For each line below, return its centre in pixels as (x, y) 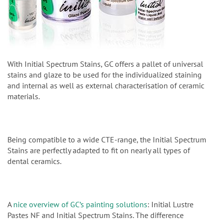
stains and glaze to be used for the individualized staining (105, 75)
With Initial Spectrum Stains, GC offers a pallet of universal (105, 64)
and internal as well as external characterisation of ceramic (106, 86)
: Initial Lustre (170, 205)
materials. (24, 96)
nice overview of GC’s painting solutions (80, 205)
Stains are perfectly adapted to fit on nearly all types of (99, 151)
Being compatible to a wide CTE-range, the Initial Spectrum (107, 140)
